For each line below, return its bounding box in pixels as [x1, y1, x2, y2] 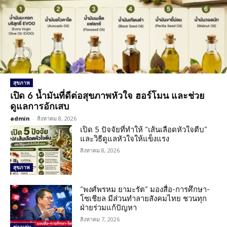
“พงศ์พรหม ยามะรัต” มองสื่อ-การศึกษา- [80, 184, 210, 195]
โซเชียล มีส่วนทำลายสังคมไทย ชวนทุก [80, 194, 207, 204]
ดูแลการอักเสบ [10, 100, 69, 112]
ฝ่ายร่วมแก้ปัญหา [80, 203, 137, 213]
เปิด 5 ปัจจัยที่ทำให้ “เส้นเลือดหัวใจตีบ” [80, 125, 208, 135]
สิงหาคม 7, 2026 [80, 215, 120, 223]
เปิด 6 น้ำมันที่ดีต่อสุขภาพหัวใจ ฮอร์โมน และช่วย [10, 90, 205, 101]
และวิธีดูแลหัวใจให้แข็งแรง [80, 134, 170, 144]
